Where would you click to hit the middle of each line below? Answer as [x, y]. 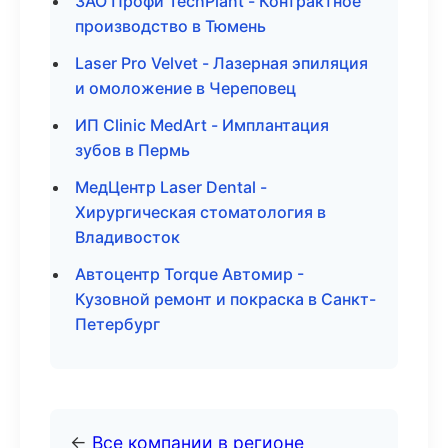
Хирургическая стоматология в [200, 212]
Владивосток [127, 237]
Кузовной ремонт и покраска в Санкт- [225, 299]
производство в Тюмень [170, 26]
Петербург [117, 324]
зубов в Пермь [132, 150]
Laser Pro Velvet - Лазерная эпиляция [221, 63]
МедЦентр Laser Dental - [171, 187]
